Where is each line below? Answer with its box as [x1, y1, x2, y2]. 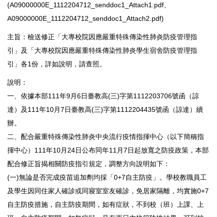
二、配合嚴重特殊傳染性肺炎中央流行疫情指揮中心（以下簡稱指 [7, 133, 204, 140]
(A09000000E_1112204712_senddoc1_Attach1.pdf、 [7, 1, 170, 9]
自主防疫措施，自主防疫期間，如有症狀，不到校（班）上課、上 [7, 201, 204, 208]
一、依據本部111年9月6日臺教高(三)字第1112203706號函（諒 [7, 92, 199, 100]
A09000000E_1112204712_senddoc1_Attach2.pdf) [7, 15, 164, 22]
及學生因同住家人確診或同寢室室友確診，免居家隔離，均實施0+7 [7, 187, 209, 195]
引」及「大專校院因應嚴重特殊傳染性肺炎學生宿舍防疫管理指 [7, 46, 197, 54]
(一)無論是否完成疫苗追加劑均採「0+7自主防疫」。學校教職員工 [7, 173, 207, 181]
